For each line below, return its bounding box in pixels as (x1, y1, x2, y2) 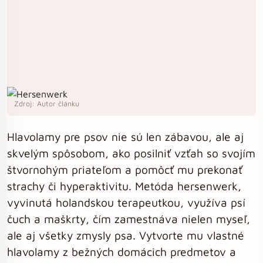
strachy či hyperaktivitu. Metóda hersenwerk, (7, 179, 241, 193)
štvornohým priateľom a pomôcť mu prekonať (7, 163, 242, 176)
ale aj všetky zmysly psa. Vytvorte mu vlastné (7, 228, 244, 242)
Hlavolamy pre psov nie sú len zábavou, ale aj (7, 130, 244, 143)
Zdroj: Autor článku (14, 99, 79, 108)
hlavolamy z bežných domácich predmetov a (7, 245, 236, 258)
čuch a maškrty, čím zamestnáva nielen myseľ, (7, 212, 250, 225)
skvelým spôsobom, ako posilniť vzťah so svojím (7, 146, 255, 160)
